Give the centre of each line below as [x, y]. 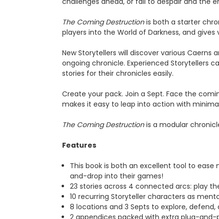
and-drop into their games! [117, 176]
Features [79, 145]
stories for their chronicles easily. [118, 73]
